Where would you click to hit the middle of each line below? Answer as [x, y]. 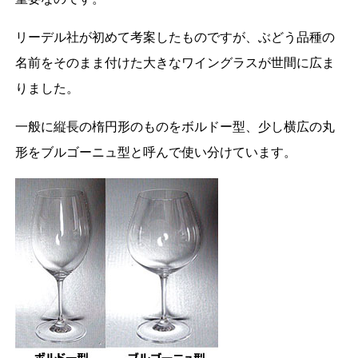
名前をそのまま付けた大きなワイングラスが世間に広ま [175, 62]
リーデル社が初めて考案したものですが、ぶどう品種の [175, 37]
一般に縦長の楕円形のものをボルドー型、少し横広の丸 [175, 126]
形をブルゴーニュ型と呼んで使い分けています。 [155, 152]
